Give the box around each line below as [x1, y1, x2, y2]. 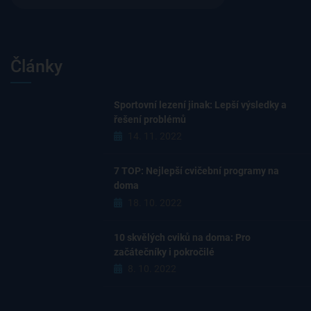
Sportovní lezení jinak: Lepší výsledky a [114, 99, 287, 110]
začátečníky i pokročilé [114, 246, 215, 258]
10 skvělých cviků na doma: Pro [114, 231, 251, 243]
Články [10, 56, 62, 76]
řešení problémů [114, 113, 187, 125]
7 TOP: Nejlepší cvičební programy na [114, 165, 280, 177]
